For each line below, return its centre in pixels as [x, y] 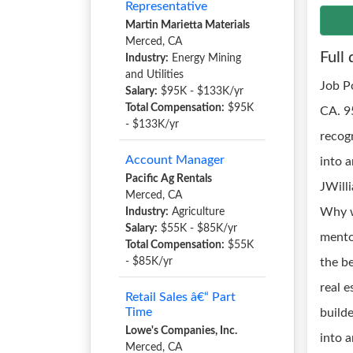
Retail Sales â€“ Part [180, 297]
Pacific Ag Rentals [169, 179]
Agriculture [197, 212]
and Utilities [154, 75]
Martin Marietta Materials [188, 25]
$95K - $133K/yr [201, 91]
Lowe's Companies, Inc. [181, 331]
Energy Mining [205, 58]
